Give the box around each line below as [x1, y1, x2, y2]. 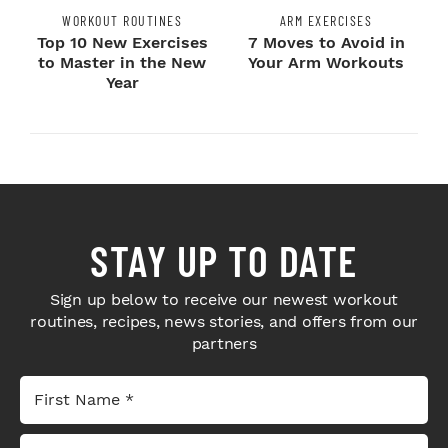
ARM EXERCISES [279, 12, 373, 30]
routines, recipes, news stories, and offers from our [30, 312, 418, 332]
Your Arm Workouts [248, 53, 404, 73]
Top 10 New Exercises [36, 33, 208, 53]
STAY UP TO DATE [90, 235, 358, 286]
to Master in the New [38, 53, 206, 73]
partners [191, 334, 257, 354]
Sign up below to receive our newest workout [49, 290, 399, 310]
